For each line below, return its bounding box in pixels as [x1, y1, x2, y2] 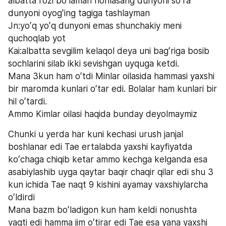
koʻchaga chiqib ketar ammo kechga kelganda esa [8, 154, 207, 164]
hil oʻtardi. [8, 96, 47, 106]
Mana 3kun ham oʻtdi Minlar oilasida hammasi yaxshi [8, 71, 214, 81]
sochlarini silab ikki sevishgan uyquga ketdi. [8, 58, 179, 69]
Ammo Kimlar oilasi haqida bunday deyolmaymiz [8, 108, 197, 119]
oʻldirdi [8, 192, 37, 202]
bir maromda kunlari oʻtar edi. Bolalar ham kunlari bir [8, 83, 217, 94]
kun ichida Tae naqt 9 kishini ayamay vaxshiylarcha [8, 179, 208, 190]
